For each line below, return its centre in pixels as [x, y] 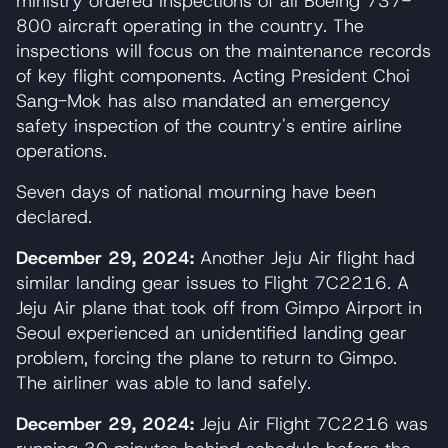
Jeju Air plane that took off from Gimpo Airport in [219, 307]
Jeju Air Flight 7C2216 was [314, 423]
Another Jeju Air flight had [307, 257]
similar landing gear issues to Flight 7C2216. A [212, 282]
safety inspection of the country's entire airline [209, 125]
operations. [61, 150]
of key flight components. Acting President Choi [213, 75]
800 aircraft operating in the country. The [190, 25]
